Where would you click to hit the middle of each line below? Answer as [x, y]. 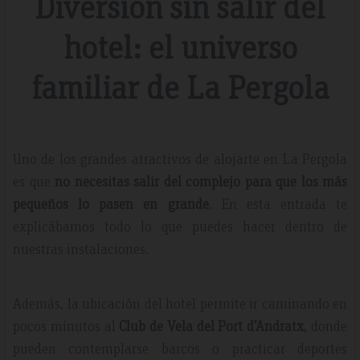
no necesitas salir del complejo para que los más [201, 180]
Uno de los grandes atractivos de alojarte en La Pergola [180, 158]
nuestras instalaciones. [81, 248]
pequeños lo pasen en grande [111, 203]
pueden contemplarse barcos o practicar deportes [180, 348]
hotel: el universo [180, 46]
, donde [326, 325]
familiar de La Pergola [180, 86]
